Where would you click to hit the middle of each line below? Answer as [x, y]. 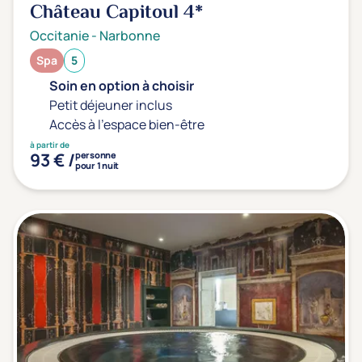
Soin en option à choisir [122, 86]
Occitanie [59, 36]
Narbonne [130, 36]
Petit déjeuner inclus [111, 105]
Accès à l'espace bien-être [127, 124]
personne [96, 155]
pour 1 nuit [97, 165]
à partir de [50, 145]
